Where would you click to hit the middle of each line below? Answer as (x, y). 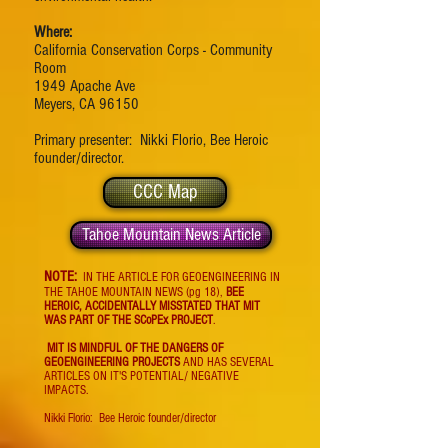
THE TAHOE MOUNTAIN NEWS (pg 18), (135, 292)
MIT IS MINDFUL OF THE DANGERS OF (135, 348)
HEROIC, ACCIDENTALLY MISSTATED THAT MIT (152, 306)
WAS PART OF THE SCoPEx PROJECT (128, 320)
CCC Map (165, 192)
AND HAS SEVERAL (227, 362)
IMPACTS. (66, 390)
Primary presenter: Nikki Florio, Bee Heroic (151, 140)
